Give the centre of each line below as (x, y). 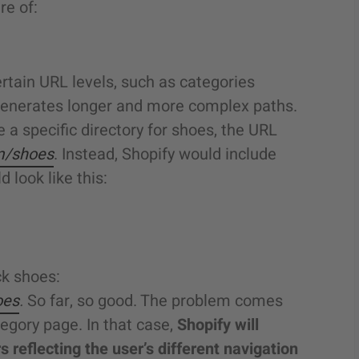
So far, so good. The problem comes (155, 301)
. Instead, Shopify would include (165, 154)
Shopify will (218, 325)
